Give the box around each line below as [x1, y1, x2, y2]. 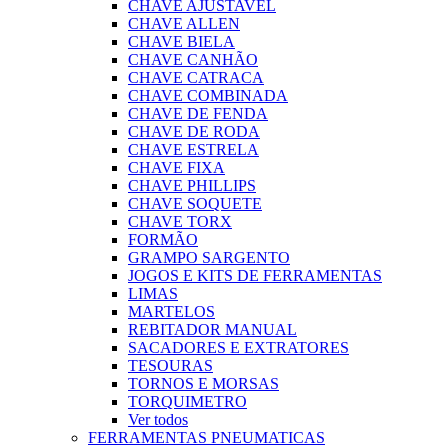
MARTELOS [128, 303, 215, 320]
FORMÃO [128, 231, 198, 248]
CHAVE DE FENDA [128, 105, 268, 122]
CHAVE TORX [128, 213, 232, 230]
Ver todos [128, 411, 188, 428]
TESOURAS [128, 357, 213, 374]
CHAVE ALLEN [128, 15, 240, 32]
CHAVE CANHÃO [128, 51, 258, 68]
